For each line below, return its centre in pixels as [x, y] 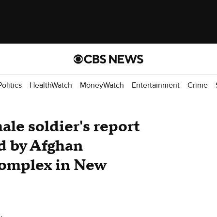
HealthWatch [51, 85]
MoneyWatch [102, 85]
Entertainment [156, 85]
